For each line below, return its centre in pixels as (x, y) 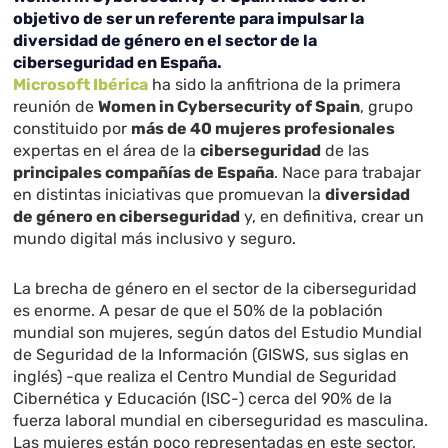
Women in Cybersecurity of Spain (229, 107)
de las (345, 151)
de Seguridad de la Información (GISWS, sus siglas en (211, 355)
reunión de (56, 107)
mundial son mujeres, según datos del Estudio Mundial (218, 333)
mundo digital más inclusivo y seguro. (155, 239)
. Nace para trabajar (348, 173)
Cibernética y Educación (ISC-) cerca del (167, 399)
